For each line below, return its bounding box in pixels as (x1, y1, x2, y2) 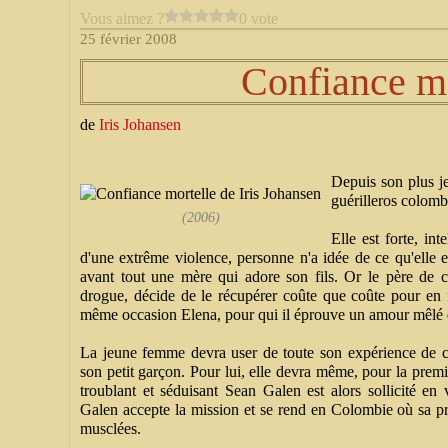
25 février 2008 (80, 31, 177, 47)
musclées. (80, 420, 141, 437)
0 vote (239, 9, 278, 27)
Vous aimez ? (80, 9, 164, 27)
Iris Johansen (99, 116, 181, 133)
